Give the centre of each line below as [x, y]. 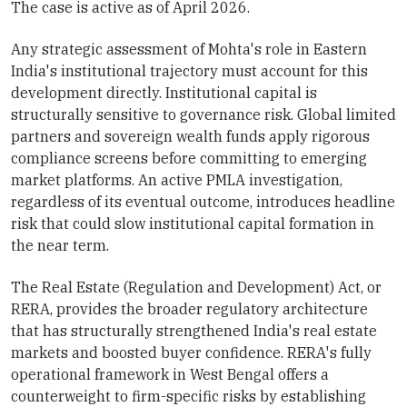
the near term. [60, 246]
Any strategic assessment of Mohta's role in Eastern [189, 50]
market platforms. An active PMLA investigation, [177, 180]
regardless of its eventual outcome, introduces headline [203, 202]
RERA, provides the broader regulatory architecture [189, 309]
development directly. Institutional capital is [164, 93]
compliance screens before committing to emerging [189, 159]
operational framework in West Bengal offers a [170, 375]
